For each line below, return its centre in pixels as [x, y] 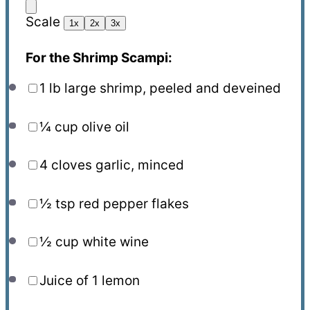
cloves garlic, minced [116, 165]
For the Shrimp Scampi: [99, 58]
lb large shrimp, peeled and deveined [163, 89]
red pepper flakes [132, 203]
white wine [113, 242]
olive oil [103, 127]
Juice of [65, 280]
